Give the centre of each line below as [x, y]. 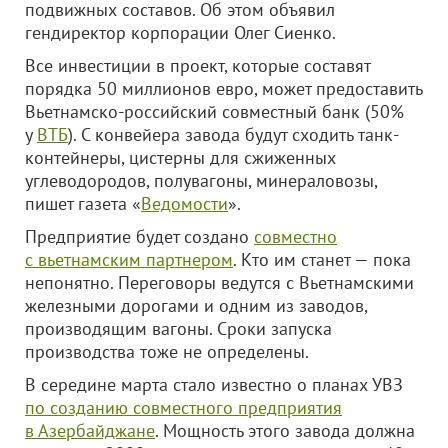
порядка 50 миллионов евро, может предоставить [223, 88]
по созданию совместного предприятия [183, 407]
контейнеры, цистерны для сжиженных [180, 157]
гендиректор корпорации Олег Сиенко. [180, 32]
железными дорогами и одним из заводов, [196, 305]
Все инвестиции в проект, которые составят [197, 65]
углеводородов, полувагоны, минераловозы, [201, 180]
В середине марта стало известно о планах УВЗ [214, 384]
